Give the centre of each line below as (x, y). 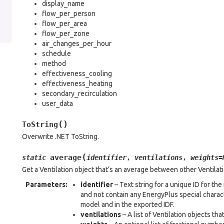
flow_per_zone (66, 33)
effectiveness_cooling (77, 73)
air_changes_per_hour (77, 43)
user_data (57, 103)
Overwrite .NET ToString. (60, 136)
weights (204, 157)
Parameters (45, 184)
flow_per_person (69, 13)
